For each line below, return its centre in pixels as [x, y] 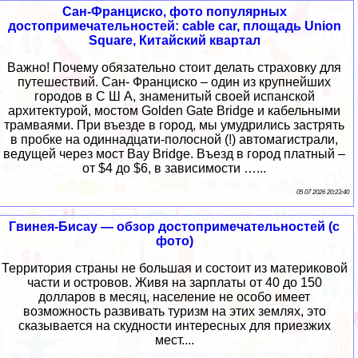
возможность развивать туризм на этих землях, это [174, 312]
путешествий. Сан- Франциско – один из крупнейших [174, 82]
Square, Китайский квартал [174, 41]
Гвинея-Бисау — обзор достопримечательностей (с [174, 227]
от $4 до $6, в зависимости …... [174, 169]
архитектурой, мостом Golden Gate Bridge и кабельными [174, 111]
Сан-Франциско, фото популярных [174, 12]
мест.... [174, 340]
